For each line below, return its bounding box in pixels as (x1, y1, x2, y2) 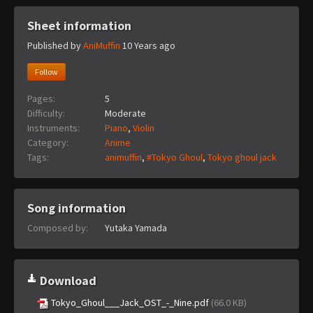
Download (37, 272, 96, 289)
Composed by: (27, 221, 88, 234)
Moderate (105, 106, 146, 119)
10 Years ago (122, 38, 175, 52)
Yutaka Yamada (105, 221, 167, 234)
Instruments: (27, 121, 80, 134)
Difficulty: (27, 106, 65, 119)
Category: (27, 136, 68, 149)
